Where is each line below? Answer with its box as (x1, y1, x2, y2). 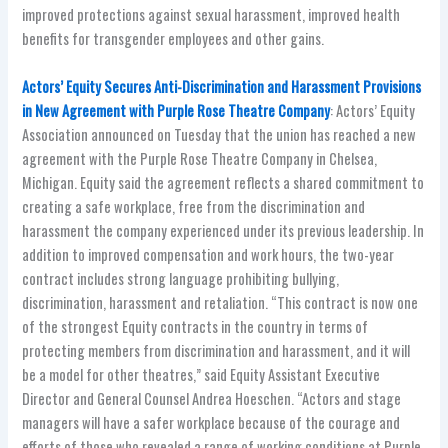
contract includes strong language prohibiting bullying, (22, 267, 340, 289)
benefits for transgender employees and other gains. (22, 28, 325, 50)
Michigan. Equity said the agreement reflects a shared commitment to (22, 171, 425, 193)
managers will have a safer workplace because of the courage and (22, 411, 401, 433)
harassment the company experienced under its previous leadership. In (22, 219, 425, 241)
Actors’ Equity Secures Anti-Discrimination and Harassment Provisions (22, 75, 422, 97)
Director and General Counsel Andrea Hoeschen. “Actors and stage (22, 387, 402, 409)
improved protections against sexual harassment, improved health (22, 4, 401, 26)
